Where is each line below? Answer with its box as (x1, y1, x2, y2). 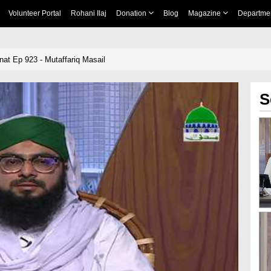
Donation (116, 9, 148, 18)
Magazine (188, 9, 223, 18)
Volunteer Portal (8, 9, 61, 18)
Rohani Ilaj (70, 9, 106, 18)
